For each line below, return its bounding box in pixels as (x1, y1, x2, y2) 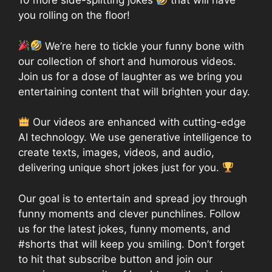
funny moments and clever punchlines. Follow (18, 207, 240, 220)
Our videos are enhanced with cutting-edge (30, 116, 246, 129)
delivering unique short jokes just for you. (18, 161, 222, 174)
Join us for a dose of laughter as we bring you (18, 70, 242, 83)
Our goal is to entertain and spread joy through (18, 192, 247, 205)
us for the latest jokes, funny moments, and (18, 222, 231, 235)
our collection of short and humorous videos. (18, 55, 236, 67)
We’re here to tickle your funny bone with (41, 39, 244, 52)
